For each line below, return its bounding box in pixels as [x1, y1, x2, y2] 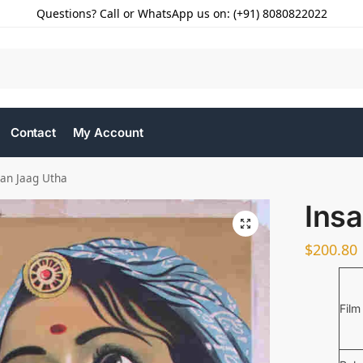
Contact [10, 125, 57, 140]
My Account [72, 125, 143, 140]
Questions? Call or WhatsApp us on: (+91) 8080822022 [36, 6, 327, 21]
